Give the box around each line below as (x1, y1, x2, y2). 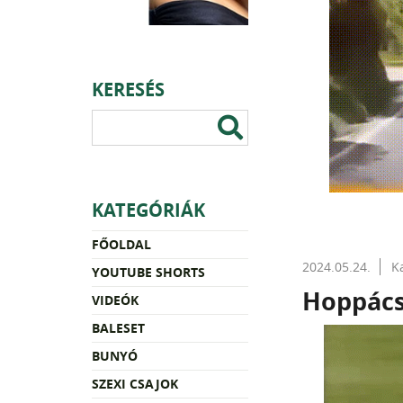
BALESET (92, 318, 145, 336)
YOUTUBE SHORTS (92, 263, 205, 281)
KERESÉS (92, 76, 165, 102)
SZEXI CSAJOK (92, 374, 178, 392)
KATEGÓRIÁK (92, 197, 205, 222)
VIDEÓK (92, 291, 139, 309)
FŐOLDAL (92, 235, 151, 253)
